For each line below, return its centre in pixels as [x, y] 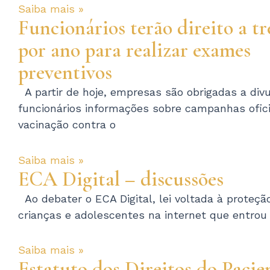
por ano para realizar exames [134, 51]
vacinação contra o [67, 125]
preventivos [65, 73]
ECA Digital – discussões [121, 179]
